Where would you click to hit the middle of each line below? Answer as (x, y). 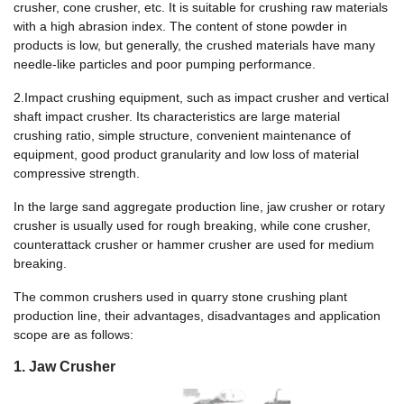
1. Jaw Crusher (64, 366)
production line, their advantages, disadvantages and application (197, 315)
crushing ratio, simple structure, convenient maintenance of (182, 135)
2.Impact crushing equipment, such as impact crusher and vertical (201, 97)
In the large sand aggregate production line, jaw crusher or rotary (199, 206)
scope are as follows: (73, 334)
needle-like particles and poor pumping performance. (165, 64)
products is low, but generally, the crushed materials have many (194, 45)
